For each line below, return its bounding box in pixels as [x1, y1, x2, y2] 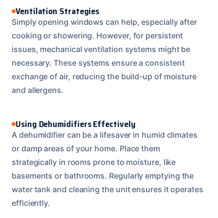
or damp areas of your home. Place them [12, 143, 160, 153]
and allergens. [12, 85, 64, 95]
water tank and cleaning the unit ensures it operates [12, 184, 203, 194]
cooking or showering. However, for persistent [12, 30, 183, 40]
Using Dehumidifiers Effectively [16, 117, 136, 131]
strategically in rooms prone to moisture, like [12, 157, 176, 167]
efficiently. [12, 198, 51, 208]
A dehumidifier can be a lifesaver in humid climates [12, 129, 198, 140]
